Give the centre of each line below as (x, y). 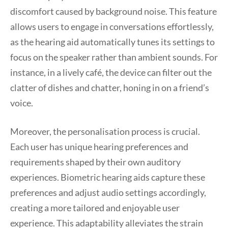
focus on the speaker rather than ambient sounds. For (114, 57)
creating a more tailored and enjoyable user (95, 208)
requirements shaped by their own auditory (95, 162)
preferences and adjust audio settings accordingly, (108, 192)
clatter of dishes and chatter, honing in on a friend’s (110, 88)
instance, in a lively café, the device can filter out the (111, 72)
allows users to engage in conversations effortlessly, (112, 26)
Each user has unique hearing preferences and (99, 147)
